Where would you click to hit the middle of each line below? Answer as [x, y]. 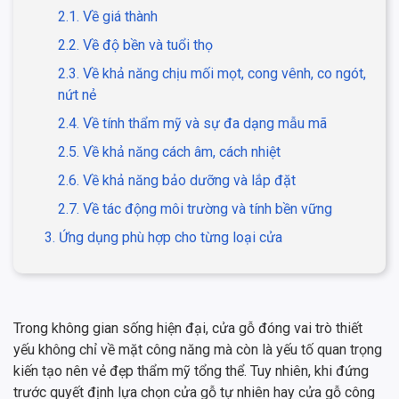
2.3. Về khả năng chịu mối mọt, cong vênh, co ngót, [212, 73]
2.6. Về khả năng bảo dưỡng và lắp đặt [177, 180]
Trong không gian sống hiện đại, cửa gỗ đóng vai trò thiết [188, 328]
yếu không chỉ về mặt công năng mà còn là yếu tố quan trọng [198, 349]
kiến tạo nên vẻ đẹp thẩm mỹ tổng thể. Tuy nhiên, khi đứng [191, 370]
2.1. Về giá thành [108, 16]
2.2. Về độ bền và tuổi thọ [135, 45]
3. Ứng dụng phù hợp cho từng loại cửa [163, 237]
